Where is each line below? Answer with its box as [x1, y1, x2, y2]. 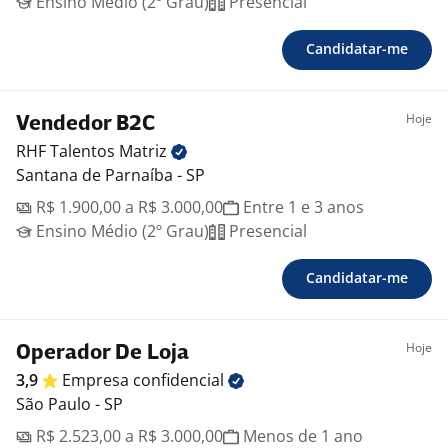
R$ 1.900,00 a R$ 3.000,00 [32, 196, 223, 219]
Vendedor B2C [16, 114, 155, 136]
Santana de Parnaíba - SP [16, 164, 205, 187]
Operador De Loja [16, 343, 189, 365]
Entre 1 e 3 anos [239, 196, 364, 219]
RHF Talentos [16, 140, 119, 163]
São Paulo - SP [16, 393, 123, 416]
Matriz [119, 140, 171, 163]
